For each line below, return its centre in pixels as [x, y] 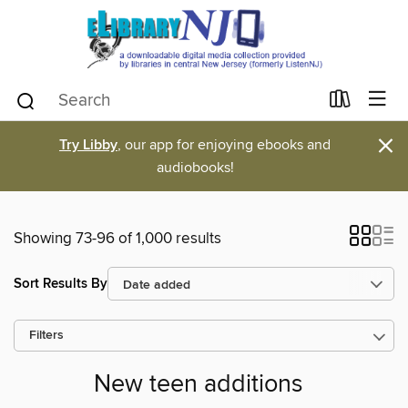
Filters [46, 336]
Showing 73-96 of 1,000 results [117, 239]
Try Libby [88, 145]
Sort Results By [61, 283]
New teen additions [199, 385]
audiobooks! [195, 168]
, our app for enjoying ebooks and [224, 145]
